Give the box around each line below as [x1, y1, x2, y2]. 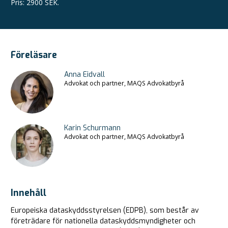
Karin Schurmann [64, 123, 121, 133]
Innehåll [11, 186, 46, 199]
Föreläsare [11, 48, 57, 61]
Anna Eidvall [64, 69, 105, 79]
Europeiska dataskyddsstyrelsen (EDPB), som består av [11, 205, 199, 215]
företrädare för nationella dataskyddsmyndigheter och [11, 216, 195, 226]
